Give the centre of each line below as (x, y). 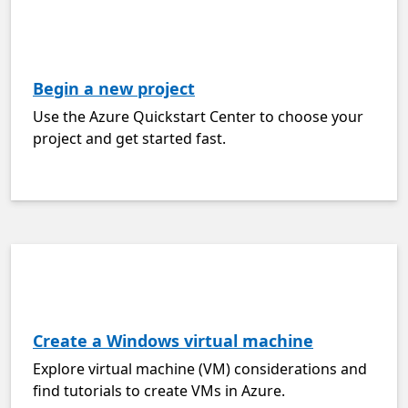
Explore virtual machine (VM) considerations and (200, 369)
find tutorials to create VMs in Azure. (159, 391)
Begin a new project (114, 88)
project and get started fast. (129, 138)
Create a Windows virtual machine (173, 341)
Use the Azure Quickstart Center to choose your (198, 117)
